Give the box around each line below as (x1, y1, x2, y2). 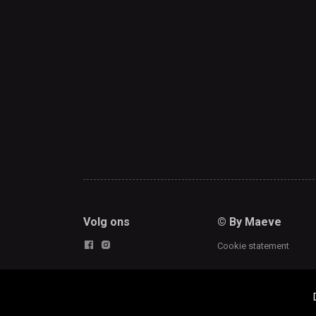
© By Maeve (217, 214, 281, 229)
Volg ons (83, 214, 130, 229)
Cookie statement (217, 240, 289, 251)
